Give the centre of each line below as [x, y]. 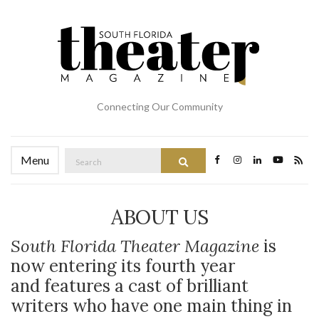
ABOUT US [159, 217]
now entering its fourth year [123, 266]
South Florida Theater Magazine [137, 246]
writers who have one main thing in [151, 306]
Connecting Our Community [159, 106]
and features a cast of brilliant [130, 286]
